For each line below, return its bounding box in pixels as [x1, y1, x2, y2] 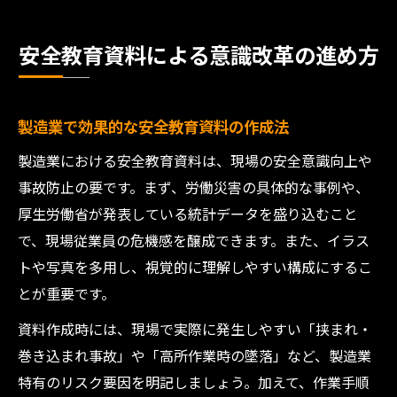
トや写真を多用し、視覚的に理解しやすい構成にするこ [18, 256, 372, 277]
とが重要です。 [18, 283, 115, 304]
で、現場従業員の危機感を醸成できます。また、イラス [18, 230, 370, 251]
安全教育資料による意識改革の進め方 [18, 39, 379, 70]
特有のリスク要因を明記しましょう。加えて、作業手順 [18, 371, 370, 393]
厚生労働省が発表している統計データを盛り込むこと [18, 203, 358, 224]
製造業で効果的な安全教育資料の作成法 [18, 115, 289, 137]
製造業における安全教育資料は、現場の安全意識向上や [18, 150, 372, 171]
